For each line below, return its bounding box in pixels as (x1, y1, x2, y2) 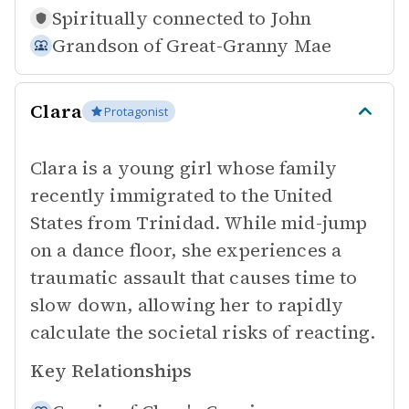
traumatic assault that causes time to (30, 265, 358, 290)
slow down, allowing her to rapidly (30, 292, 344, 318)
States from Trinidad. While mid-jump (30, 210, 368, 236)
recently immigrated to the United (30, 183, 332, 208)
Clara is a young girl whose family (30, 155, 338, 181)
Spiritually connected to (52, 5, 267, 31)
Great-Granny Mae (165, 33, 332, 58)
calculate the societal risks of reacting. (30, 320, 376, 345)
